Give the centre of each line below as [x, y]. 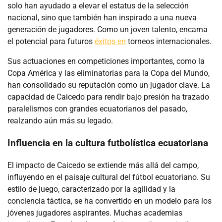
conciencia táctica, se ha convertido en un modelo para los [110, 201]
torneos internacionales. [169, 42]
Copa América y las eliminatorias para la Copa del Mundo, [109, 73]
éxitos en [110, 42]
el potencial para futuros [51, 42]
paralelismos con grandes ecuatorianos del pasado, [97, 109]
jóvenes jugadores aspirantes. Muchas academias [95, 213]
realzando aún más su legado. [60, 121]
